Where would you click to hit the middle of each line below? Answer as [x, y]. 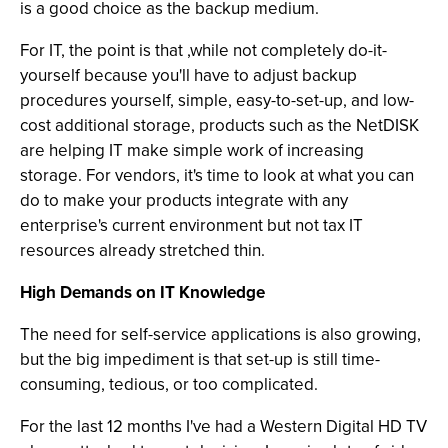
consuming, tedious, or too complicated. [169, 384]
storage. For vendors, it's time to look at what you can [217, 175]
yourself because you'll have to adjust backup [188, 75]
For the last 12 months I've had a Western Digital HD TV [223, 426]
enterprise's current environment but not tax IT [191, 225]
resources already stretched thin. [142, 250]
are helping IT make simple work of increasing [192, 150]
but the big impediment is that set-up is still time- [200, 359]
